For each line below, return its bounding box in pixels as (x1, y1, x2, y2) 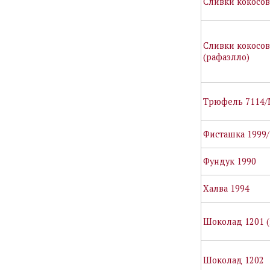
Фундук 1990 (203, 155, 257, 168)
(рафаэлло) (203, 51, 250, 63)
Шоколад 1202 (203, 254, 265, 266)
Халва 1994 (203, 183, 250, 195)
